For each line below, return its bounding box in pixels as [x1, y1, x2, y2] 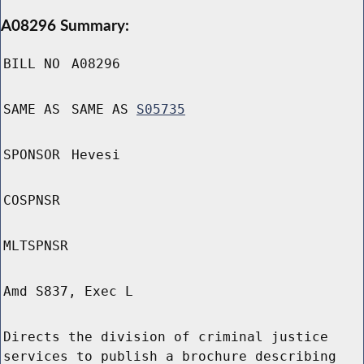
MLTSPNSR [3, 238, 68, 254]
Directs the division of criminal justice [3, 329, 328, 345]
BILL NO [3, 56, 60, 72]
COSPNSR [3, 193, 60, 209]
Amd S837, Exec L [3, 284, 133, 300]
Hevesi [71, 147, 120, 163]
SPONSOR [3, 147, 60, 163]
